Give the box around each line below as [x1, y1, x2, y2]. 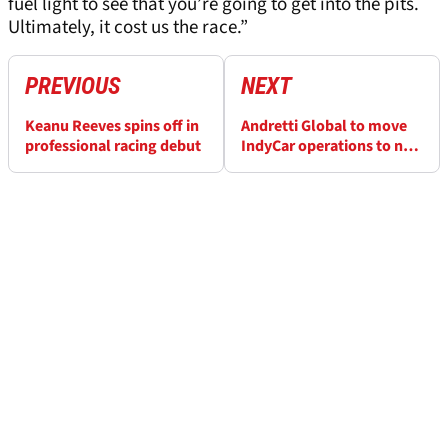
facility [241, 155, 288, 178]
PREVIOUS [25, 72, 121, 101]
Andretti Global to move [241, 115, 407, 138]
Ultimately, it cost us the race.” [8, 14, 248, 42]
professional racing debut [25, 135, 201, 158]
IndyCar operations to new [241, 135, 423, 158]
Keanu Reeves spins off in [25, 115, 199, 138]
